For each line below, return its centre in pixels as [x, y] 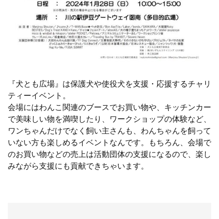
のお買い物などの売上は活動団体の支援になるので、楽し [109, 154]
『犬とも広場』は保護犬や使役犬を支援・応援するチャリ [109, 84]
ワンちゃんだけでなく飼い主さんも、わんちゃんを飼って [109, 131]
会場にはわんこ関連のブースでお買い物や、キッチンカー [109, 107]
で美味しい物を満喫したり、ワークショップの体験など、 [109, 119]
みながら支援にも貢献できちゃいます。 [78, 166]
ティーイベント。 [39, 95]
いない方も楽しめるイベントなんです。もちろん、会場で [109, 142]
